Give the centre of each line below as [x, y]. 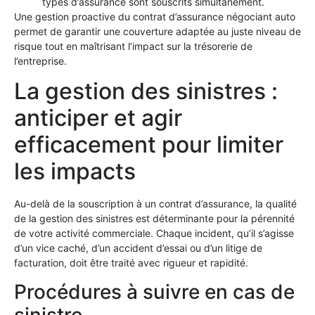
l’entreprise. [40, 61]
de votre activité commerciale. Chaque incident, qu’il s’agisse [154, 233]
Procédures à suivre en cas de [154, 291]
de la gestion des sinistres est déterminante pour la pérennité [154, 219]
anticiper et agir [98, 118]
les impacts [75, 172]
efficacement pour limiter [149, 145]
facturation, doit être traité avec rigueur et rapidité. [131, 263]
